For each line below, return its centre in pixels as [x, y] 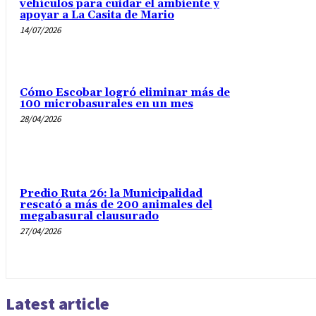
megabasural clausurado [89, 216]
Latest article [57, 303]
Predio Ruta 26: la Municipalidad [111, 193]
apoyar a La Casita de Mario [97, 15]
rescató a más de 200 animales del [116, 205]
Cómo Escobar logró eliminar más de [125, 93]
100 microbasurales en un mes [107, 104]
